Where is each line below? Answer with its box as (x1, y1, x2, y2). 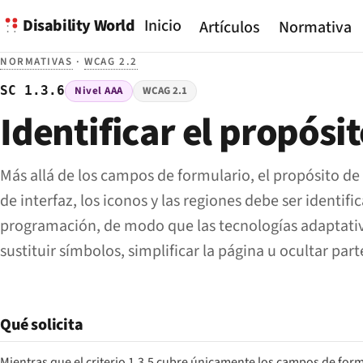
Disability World (23, 14, 135, 37)
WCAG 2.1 (143, 83, 188, 99)
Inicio (143, 15, 181, 37)
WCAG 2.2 (84, 54, 138, 69)
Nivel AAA (75, 83, 123, 99)
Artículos (199, 16, 261, 40)
